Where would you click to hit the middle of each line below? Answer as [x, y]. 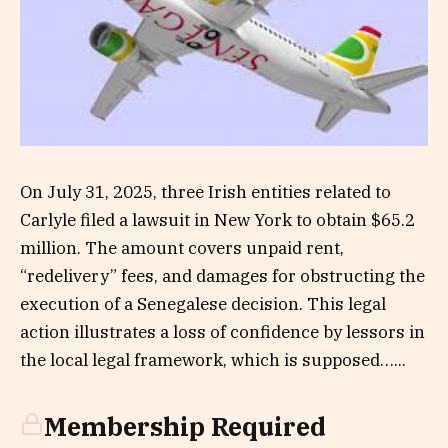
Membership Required [185, 427]
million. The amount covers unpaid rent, [182, 247]
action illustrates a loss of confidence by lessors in [222, 331]
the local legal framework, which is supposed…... [213, 359]
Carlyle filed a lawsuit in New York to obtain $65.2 [217, 219]
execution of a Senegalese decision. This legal [203, 303]
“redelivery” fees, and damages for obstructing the [222, 275]
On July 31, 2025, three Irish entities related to [205, 191]
